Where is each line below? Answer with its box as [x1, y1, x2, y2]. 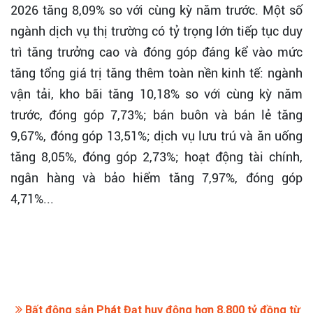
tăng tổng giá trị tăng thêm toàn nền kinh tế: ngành [10, 66, 303, 81]
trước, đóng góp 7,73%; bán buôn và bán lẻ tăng [10, 108, 303, 123]
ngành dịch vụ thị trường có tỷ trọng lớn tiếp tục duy [10, 24, 303, 39]
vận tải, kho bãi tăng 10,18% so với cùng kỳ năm [10, 87, 303, 102]
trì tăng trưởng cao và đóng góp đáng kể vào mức [10, 45, 303, 60]
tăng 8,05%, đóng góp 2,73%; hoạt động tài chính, [10, 150, 303, 165]
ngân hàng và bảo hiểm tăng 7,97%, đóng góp [10, 170, 303, 186]
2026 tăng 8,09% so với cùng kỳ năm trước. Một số [10, 3, 303, 18]
